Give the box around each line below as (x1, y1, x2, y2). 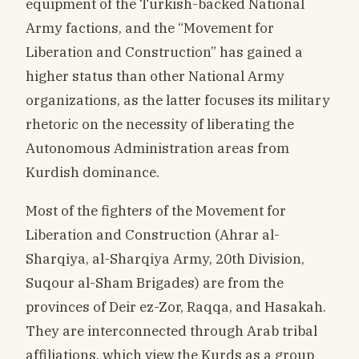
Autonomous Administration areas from (26, 139, 289, 158)
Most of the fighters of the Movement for (26, 201, 286, 220)
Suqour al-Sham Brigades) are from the (26, 273, 284, 292)
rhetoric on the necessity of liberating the (26, 115, 294, 134)
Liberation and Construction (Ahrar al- (26, 225, 280, 244)
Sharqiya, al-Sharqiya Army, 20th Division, (26, 249, 305, 268)
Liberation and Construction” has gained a (26, 42, 303, 62)
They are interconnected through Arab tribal (26, 321, 317, 341)
